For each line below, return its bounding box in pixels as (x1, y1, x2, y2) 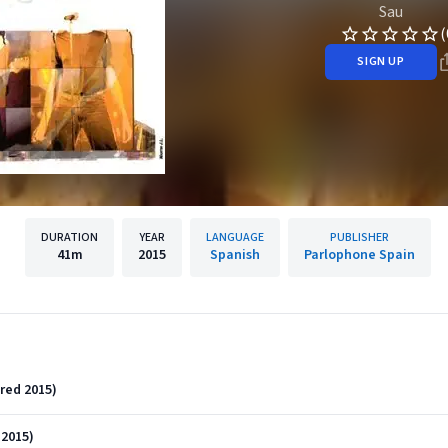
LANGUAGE (206, 229, 264, 246)
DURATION (41, 229, 98, 246)
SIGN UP (357, 53, 405, 70)
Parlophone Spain (304, 245, 415, 265)
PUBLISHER (330, 229, 389, 246)
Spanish (210, 245, 260, 265)
